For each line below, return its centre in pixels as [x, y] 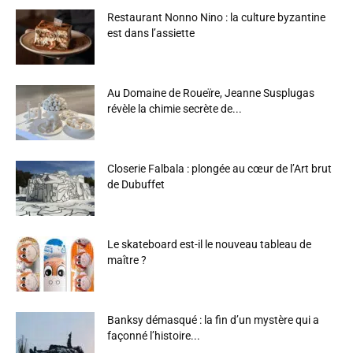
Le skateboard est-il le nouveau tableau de [209, 244]
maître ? [127, 260]
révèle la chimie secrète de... [175, 109]
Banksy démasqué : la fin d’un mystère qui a [213, 320]
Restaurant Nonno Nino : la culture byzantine [216, 17]
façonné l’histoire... [154, 336]
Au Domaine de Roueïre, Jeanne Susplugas [211, 93]
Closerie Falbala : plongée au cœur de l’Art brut [219, 169]
